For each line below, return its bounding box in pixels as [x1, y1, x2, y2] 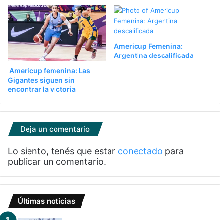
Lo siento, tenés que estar [8, 145, 118, 156]
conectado [118, 145, 163, 156]
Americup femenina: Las [8, 66, 90, 75]
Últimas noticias [18, 196, 75, 206]
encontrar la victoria [8, 84, 77, 93]
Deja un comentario [20, 124, 90, 134]
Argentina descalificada [114, 51, 193, 60]
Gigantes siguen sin [8, 75, 75, 84]
